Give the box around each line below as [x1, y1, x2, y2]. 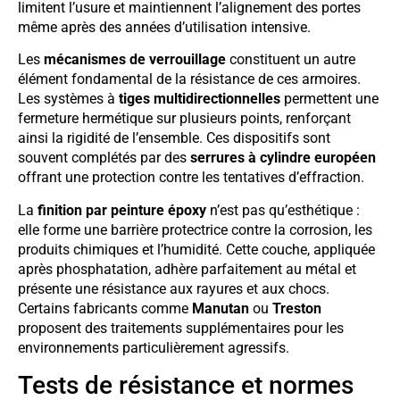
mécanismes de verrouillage [44, 51, 226, 69]
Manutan [192, 299, 249, 317]
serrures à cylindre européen [190, 149, 376, 167]
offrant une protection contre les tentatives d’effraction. [18, 169, 364, 187]
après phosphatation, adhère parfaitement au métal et [18, 260, 356, 278]
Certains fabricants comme [18, 299, 192, 317]
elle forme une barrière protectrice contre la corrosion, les [18, 221, 372, 238]
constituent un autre [226, 51, 355, 69]
